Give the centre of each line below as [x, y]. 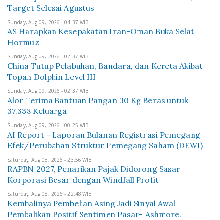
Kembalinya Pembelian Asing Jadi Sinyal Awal [92, 203]
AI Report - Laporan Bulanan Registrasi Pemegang [104, 135]
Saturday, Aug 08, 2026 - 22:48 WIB [50, 194]
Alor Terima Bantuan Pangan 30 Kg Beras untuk [98, 100]
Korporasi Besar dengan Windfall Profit [83, 180]
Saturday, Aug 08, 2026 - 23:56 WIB [50, 160]
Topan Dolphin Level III [52, 77]
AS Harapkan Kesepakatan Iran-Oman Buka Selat [101, 31]
